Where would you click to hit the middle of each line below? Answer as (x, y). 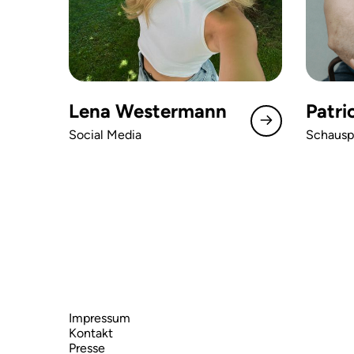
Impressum (100, 318)
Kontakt (91, 333)
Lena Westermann (148, 111)
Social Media (105, 135)
